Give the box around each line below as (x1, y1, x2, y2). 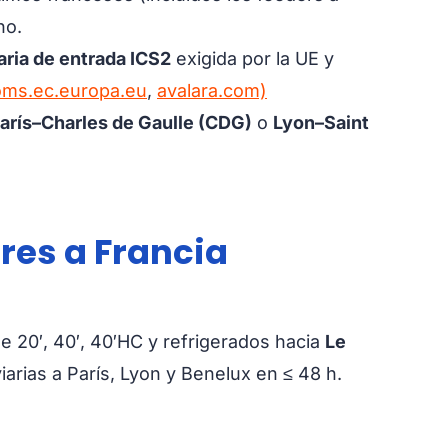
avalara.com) (157, 79, 267, 101)
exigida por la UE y (171, 47, 334, 69)
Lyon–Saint (273, 111, 369, 133)
